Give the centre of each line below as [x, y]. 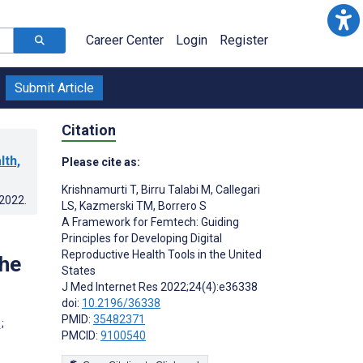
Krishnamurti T [99, 189]
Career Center [125, 40]
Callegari [237, 189]
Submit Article [54, 88]
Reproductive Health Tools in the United [162, 254]
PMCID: [81, 335]
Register [244, 40]
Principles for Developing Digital [142, 238]
